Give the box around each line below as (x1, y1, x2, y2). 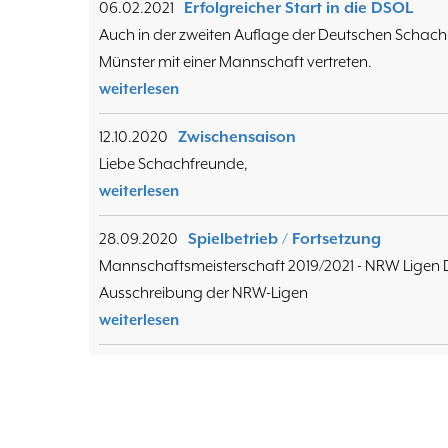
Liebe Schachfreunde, (99, 155, 251, 174)
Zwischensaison (178, 128, 296, 147)
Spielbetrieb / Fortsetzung (188, 230, 381, 249)
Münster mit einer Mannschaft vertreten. (99, 53, 372, 72)
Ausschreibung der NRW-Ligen (99, 284, 308, 303)
